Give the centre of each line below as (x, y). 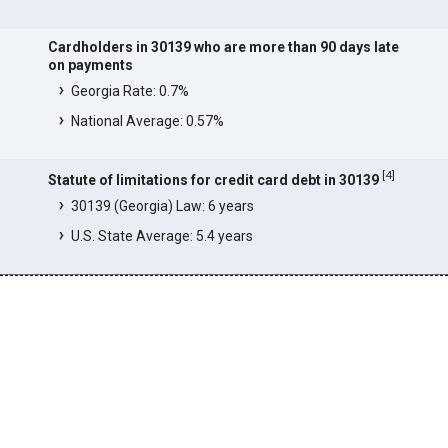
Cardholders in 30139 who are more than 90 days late (223, 47)
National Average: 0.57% (147, 121)
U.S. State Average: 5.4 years (161, 235)
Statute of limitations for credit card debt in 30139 (213, 179)
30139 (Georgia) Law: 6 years (162, 205)
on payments (90, 65)
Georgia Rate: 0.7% (129, 91)
